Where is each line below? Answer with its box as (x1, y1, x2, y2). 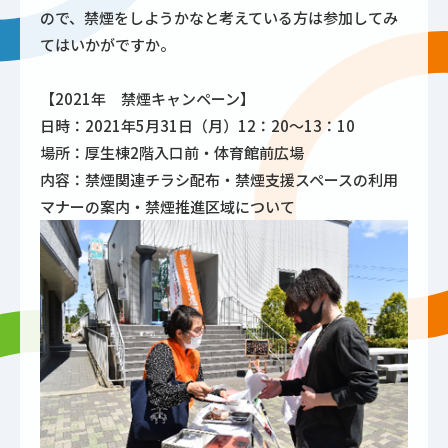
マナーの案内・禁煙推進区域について (40, 196, 295, 218)
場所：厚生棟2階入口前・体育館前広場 (40, 142, 304, 164)
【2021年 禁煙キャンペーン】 (40, 88, 255, 110)
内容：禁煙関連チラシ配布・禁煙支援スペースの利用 (40, 169, 398, 191)
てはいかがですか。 (40, 34, 175, 55)
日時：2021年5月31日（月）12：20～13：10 (40, 115, 355, 137)
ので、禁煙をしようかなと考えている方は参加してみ (40, 7, 398, 28)
